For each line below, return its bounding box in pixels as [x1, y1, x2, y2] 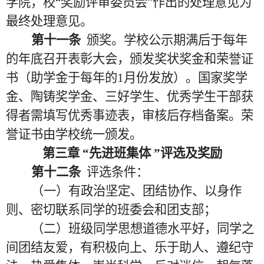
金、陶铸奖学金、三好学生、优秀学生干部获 [6, 90, 253, 104]
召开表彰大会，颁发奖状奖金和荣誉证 [43, 52, 253, 66]
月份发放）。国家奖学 [124, 71, 247, 85]
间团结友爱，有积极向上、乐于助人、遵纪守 [6, 240, 253, 255]
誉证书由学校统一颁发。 [6, 127, 142, 141]
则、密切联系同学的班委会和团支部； [6, 203, 216, 217]
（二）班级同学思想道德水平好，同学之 [31, 222, 254, 236]
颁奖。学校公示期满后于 [86, 33, 223, 47]
